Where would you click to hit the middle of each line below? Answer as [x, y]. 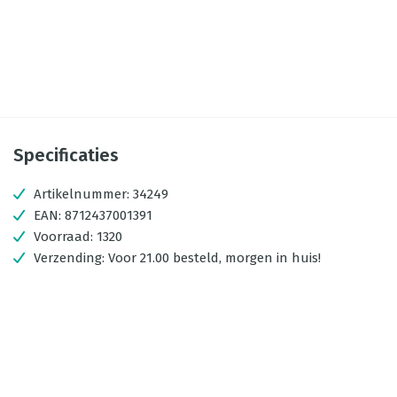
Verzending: [71, 258]
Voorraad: [65, 237]
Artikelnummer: [82, 194]
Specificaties [66, 155]
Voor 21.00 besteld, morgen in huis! [214, 258]
